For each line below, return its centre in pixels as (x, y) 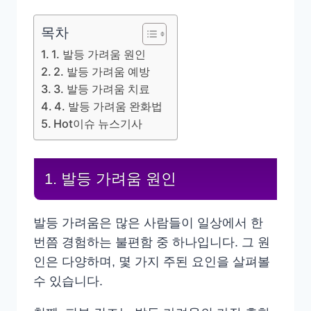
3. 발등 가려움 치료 (102, 89)
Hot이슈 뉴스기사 (98, 124)
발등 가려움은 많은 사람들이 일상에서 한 (148, 223)
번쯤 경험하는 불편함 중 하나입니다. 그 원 (152, 243)
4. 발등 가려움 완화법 (109, 107)
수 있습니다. (68, 281)
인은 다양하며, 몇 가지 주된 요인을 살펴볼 (152, 262)
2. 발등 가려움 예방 (102, 72)
